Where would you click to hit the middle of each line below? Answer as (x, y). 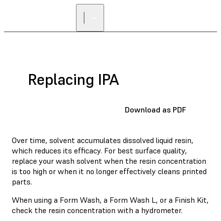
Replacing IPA (74, 80)
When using (33, 200)
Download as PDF (155, 109)
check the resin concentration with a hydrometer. (97, 210)
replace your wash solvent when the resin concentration (109, 161)
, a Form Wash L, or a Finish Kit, (154, 200)
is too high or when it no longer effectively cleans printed (109, 171)
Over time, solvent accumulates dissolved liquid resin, (103, 140)
